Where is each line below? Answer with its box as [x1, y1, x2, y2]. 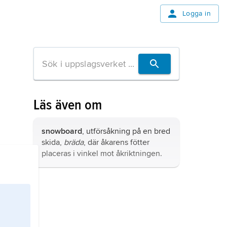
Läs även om [33, 96, 102, 113]
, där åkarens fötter [84, 137, 149, 147]
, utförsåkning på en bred [82, 126, 170, 136]
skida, [42, 137, 64, 147]
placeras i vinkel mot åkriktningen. [42, 148, 162, 159]
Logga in [182, 9, 211, 18]
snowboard [42, 126, 82, 136]
